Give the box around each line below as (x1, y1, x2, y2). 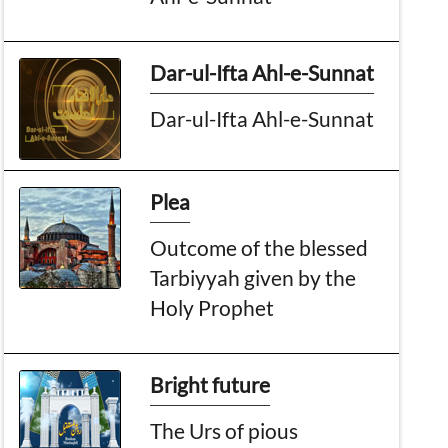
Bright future (150, 371, 271, 397)
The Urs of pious (150, 417, 299, 443)
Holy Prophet (150, 294, 275, 320)
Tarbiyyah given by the (150, 264, 357, 290)
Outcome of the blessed (150, 234, 369, 260)
